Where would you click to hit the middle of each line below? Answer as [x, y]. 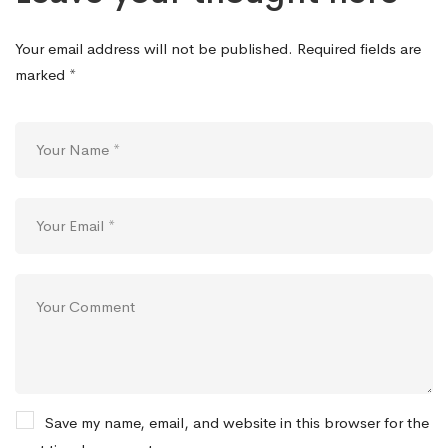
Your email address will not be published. [154, 48]
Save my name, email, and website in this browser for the [237, 423]
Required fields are [357, 48]
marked [42, 74]
